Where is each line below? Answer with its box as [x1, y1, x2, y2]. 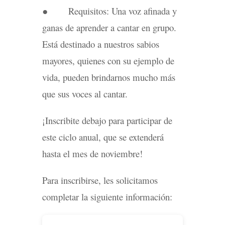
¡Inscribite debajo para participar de [42, 114, 172, 127]
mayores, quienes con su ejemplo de [42, 54, 174, 67]
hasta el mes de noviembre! [42, 147, 143, 160]
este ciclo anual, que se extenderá [42, 131, 164, 143]
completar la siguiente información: [42, 190, 172, 203]
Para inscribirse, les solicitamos [42, 174, 158, 186]
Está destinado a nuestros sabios [42, 38, 159, 50]
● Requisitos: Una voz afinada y [42, 5, 177, 17]
